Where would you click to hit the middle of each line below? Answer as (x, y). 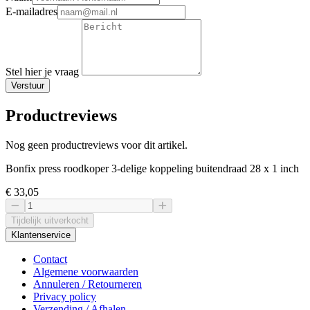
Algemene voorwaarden (86, 272)
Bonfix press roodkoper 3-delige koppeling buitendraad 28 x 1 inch (152, 169)
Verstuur (28, 86)
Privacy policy (65, 297)
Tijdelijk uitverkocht (50, 221)
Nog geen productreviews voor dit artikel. (97, 145)
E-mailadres (31, 12)
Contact (50, 259)
